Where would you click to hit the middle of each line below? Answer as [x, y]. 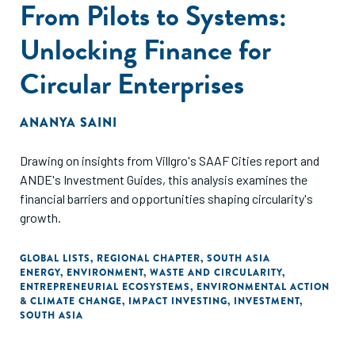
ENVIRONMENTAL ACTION [263, 287]
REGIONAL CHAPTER [149, 258]
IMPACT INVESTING [178, 301]
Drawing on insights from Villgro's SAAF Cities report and [170, 160]
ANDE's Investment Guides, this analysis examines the [164, 179]
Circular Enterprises [132, 84]
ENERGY [40, 273]
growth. [40, 218]
